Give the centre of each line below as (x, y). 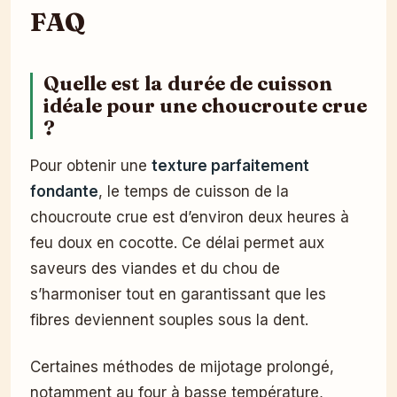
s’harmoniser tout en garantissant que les (178, 294)
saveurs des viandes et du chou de (155, 268)
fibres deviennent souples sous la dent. (169, 319)
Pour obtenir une (91, 165)
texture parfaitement (230, 165)
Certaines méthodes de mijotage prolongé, (182, 366)
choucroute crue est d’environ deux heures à (190, 217)
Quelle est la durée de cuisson (188, 83)
